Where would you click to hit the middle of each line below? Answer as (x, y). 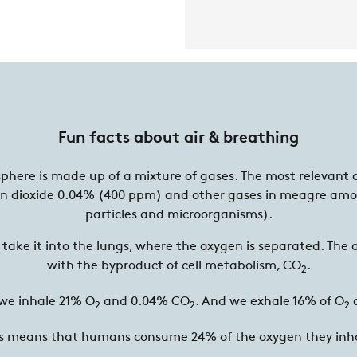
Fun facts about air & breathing (178, 138)
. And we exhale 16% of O (270, 302)
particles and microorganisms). (178, 215)
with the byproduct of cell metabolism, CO (174, 266)
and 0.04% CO (145, 302)
